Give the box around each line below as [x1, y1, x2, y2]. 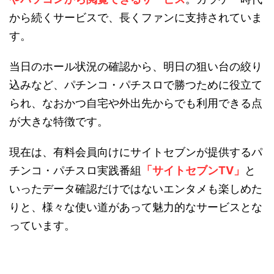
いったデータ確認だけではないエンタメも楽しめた [9, 182, 262, 195]
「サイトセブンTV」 [141, 163, 245, 177]
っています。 [9, 218, 75, 232]
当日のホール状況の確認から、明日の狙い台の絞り [9, 59, 262, 73]
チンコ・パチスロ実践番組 [9, 163, 141, 177]
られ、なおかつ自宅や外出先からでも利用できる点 [9, 96, 262, 109]
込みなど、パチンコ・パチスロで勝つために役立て [9, 78, 262, 91]
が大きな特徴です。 [9, 114, 108, 128]
